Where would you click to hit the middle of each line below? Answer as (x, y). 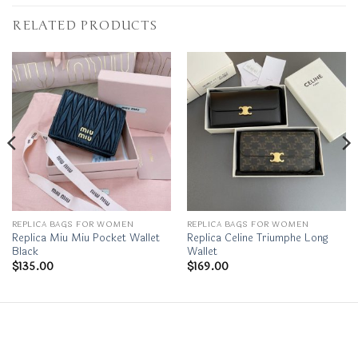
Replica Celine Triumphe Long (257, 238)
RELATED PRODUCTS (85, 25)
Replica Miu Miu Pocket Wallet (86, 238)
